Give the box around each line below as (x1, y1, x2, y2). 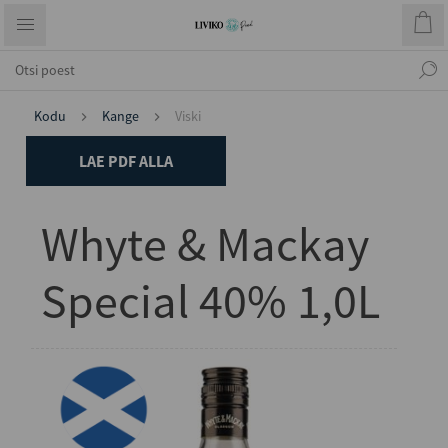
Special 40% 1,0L (41, 271, 380, 331)
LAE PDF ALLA (79, 151, 173, 171)
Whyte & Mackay (41, 214, 369, 274)
